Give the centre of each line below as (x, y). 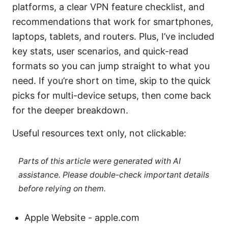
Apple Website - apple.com (82, 217)
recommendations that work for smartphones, (113, 21)
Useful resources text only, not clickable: (99, 133)
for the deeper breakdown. (70, 110)
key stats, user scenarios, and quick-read (100, 51)
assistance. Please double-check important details (113, 175)
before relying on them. (62, 189)
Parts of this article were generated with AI (99, 161)
